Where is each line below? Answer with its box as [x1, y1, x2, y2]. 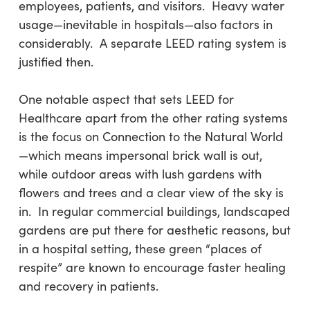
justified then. [18, 53, 93, 70]
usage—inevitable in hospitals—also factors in [18, 16, 273, 33]
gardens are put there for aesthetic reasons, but [18, 221, 291, 238]
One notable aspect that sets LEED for [18, 91, 234, 107]
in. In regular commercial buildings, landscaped [18, 203, 290, 219]
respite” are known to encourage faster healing [18, 259, 286, 275]
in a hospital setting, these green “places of [18, 240, 262, 257]
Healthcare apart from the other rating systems [18, 109, 288, 126]
